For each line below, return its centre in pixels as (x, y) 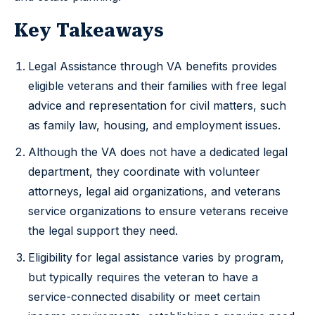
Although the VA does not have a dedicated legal (158, 152)
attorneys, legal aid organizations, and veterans (154, 192)
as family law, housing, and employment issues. (154, 126)
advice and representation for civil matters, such (157, 106)
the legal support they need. (103, 231)
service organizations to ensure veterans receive (158, 211)
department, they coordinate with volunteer (144, 172)
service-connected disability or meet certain (144, 297)
